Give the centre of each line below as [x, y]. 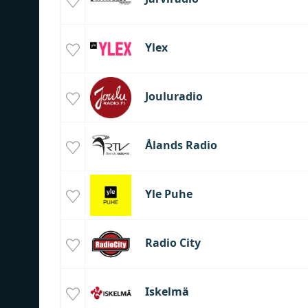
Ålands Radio [181, 145]
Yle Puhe [168, 194]
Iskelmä [167, 292]
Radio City [173, 243]
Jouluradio [174, 97]
